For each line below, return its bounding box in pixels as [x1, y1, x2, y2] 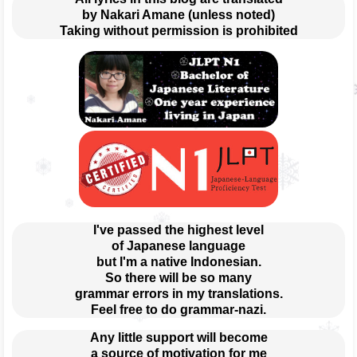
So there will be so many [105, 271, 252, 285]
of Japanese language [112, 239, 245, 253]
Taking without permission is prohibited [59, 23, 298, 37]
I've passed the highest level [93, 223, 264, 237]
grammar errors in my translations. [74, 287, 283, 301]
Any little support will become [89, 331, 268, 345]
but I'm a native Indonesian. [96, 255, 261, 269]
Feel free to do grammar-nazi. [91, 303, 266, 317]
